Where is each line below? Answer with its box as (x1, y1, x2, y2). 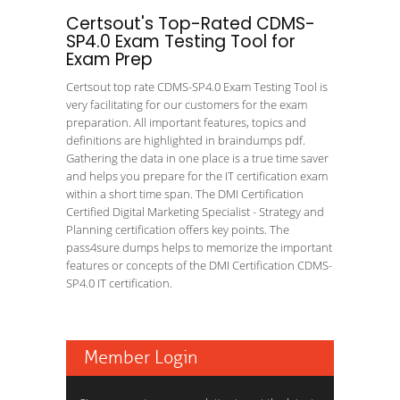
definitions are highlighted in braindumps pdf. (66, 132, 305, 148)
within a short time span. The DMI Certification (66, 186, 304, 202)
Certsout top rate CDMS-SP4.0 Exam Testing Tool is (66, 79, 328, 95)
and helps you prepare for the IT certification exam (66, 168, 328, 184)
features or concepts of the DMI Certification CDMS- (66, 257, 332, 273)
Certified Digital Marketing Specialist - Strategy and (66, 204, 324, 220)
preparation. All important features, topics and (66, 114, 306, 130)
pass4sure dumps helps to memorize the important (66, 239, 332, 255)
